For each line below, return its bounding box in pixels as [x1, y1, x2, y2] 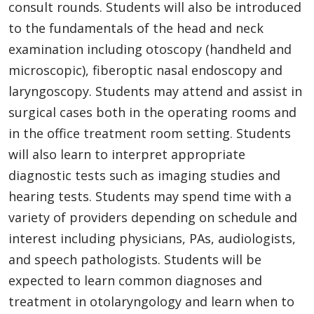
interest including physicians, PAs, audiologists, [8, 229, 296, 247]
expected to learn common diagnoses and [8, 271, 262, 289]
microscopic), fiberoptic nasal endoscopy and [8, 61, 282, 78]
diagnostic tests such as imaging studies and [8, 166, 280, 184]
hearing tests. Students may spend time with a [8, 187, 292, 205]
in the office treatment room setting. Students [8, 124, 291, 142]
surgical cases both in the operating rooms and [8, 103, 296, 121]
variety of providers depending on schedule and [8, 208, 297, 226]
